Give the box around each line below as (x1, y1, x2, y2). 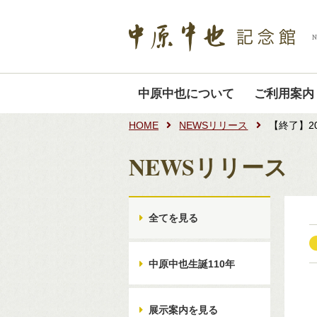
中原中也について (138, 84, 234, 102)
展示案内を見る (149, 304, 218, 316)
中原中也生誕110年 (149, 258, 235, 270)
